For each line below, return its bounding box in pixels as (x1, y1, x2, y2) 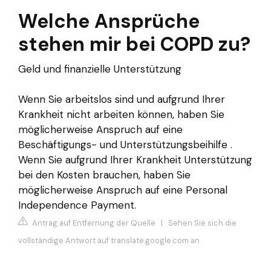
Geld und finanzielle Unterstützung (18, 62, 181, 76)
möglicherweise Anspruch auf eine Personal (18, 183, 227, 197)
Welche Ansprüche (18, 8, 200, 34)
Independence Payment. (18, 198, 136, 212)
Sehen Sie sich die (168, 218, 237, 229)
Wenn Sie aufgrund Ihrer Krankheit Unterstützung (18, 152, 252, 166)
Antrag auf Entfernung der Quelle (30, 218, 155, 229)
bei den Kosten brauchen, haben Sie (18, 168, 191, 181)
